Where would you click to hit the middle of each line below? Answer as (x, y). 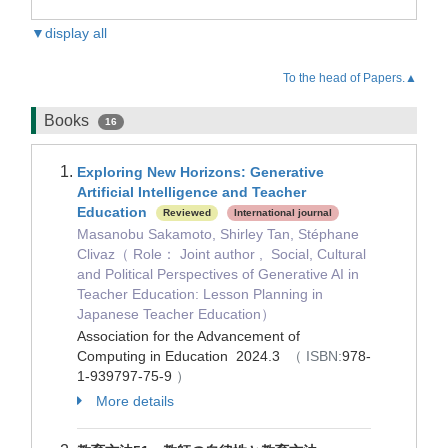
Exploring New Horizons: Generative (200, 172)
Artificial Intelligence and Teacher (191, 192)
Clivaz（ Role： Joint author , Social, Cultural (221, 254)
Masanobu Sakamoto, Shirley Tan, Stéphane (218, 234)
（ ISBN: (315, 356)
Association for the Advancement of (188, 336)
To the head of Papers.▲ (350, 78)
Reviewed (187, 213)
